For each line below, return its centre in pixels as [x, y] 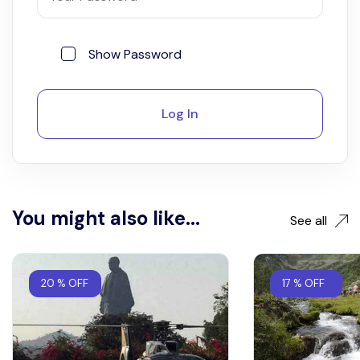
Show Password [135, 54]
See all [309, 221]
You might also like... [106, 218]
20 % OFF [65, 283]
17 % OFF [303, 283]
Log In [180, 114]
